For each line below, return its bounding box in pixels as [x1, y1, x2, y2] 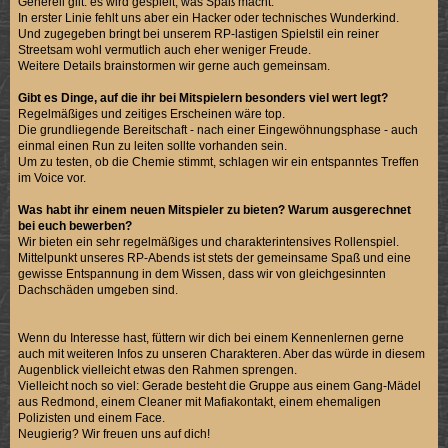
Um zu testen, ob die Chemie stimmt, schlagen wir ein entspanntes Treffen [18, 154, 420, 169]
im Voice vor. [18, 170, 87, 185]
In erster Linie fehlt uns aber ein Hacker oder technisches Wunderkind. [18, 10, 400, 25]
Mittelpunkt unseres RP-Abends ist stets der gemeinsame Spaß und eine [18, 250, 412, 265]
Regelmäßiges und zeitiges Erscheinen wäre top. [18, 106, 286, 121]
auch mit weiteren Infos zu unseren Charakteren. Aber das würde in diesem [18, 346, 426, 361]
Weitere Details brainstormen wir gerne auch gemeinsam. [18, 58, 331, 73]
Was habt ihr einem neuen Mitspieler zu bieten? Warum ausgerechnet [18, 202, 412, 217]
